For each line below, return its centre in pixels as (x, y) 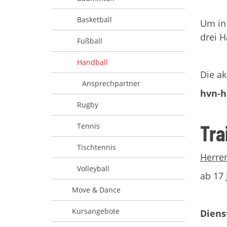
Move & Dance (96, 190)
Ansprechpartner (111, 83)
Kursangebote (96, 211)
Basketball (94, 20)
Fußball (90, 41)
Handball (92, 62)
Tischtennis (97, 147)
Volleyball (93, 168)
